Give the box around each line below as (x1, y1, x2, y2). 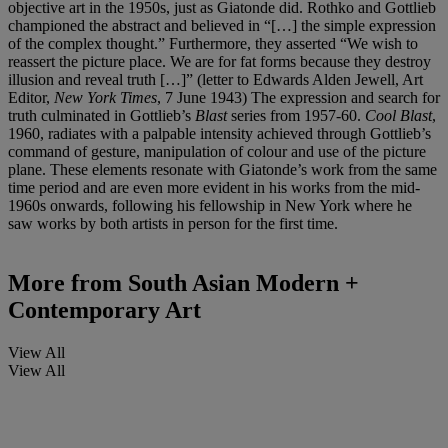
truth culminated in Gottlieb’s (8, 106, 195, 124)
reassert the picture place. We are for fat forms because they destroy (8, 52, 431, 70)
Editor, (8, 88, 54, 106)
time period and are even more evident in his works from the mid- (8, 178, 420, 196)
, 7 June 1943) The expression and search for (157, 88, 440, 106)
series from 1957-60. (231, 106, 365, 124)
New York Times (54, 88, 157, 106)
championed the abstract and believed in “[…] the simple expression (8, 16, 436, 34)
